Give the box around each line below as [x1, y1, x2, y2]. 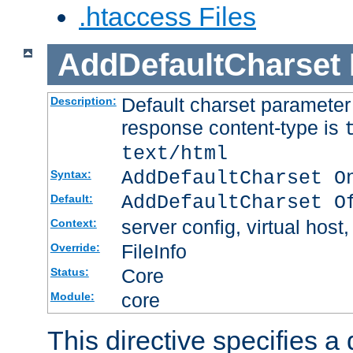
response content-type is [121, 117, 344, 139]
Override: [50, 241, 100, 255]
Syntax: [50, 168, 91, 181]
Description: [50, 95, 117, 108]
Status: [50, 266, 89, 279]
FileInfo [121, 240, 187, 263]
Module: [50, 290, 95, 303]
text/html [121, 143, 228, 166]
